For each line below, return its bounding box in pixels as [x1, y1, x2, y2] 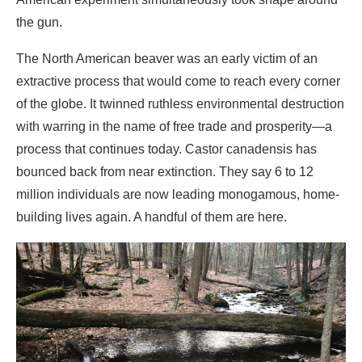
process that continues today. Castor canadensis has [16, 43, 317, 57]
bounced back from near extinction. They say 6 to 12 [16, 65, 314, 80]
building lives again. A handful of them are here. [16, 111, 290, 125]
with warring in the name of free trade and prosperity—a [16, 20, 332, 35]
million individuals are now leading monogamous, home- [16, 88, 339, 103]
